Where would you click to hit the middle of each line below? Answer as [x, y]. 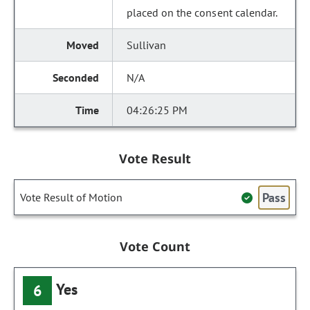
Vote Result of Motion [71, 197]
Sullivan [147, 45]
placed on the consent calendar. [202, 12]
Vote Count [155, 246]
